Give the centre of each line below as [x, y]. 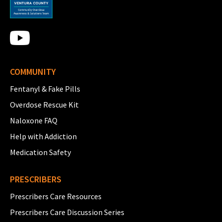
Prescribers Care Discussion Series [67, 212]
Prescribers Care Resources [56, 196]
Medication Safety [40, 152]
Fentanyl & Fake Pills [45, 88]
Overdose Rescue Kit [44, 104]
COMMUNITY [33, 71]
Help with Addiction [43, 136]
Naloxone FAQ [34, 120]
